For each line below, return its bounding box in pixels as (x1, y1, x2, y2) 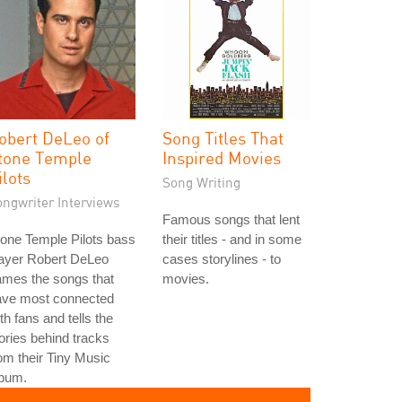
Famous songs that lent (162, 212, 300, 227)
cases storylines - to (162, 251, 281, 267)
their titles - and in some (162, 232, 301, 247)
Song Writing (162, 174, 240, 190)
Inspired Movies (162, 147, 281, 168)
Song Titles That (162, 127, 284, 148)
